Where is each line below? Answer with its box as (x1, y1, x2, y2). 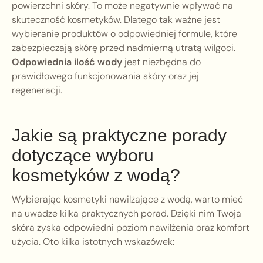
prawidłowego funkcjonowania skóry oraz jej (12, 70, 199, 83)
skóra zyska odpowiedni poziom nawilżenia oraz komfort (12, 221, 249, 234)
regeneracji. (12, 84, 62, 97)
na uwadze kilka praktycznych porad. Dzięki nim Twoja (12, 207, 241, 220)
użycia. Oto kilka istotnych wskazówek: (12, 235, 174, 248)
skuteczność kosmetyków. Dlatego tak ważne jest (12, 14, 220, 26)
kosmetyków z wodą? (12, 166, 180, 186)
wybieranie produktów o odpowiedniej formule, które (12, 28, 237, 41)
